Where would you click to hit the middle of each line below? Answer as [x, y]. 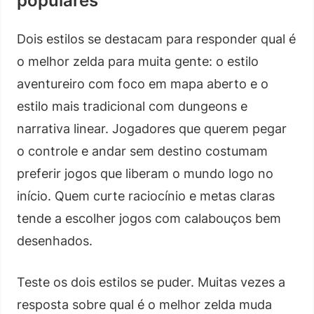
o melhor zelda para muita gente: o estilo [138, 61]
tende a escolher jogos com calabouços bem [149, 218]
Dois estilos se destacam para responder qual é [156, 39]
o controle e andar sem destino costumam [142, 151]
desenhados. [55, 240]
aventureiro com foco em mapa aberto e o [143, 83]
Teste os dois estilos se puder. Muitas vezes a [151, 282]
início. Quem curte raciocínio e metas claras [146, 196]
